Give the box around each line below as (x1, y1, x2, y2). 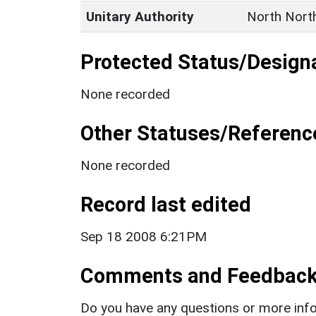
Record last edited (80, 192, 251, 217)
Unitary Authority (86, 8, 194, 25)
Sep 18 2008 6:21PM (80, 228, 207, 245)
